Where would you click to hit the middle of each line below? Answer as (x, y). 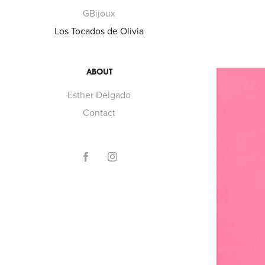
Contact (99, 112)
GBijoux (99, 13)
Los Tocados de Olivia (99, 31)
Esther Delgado (99, 95)
